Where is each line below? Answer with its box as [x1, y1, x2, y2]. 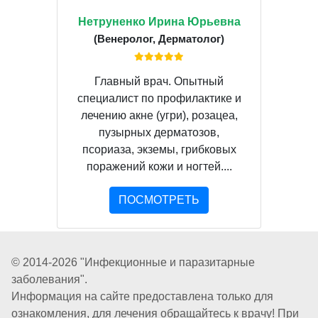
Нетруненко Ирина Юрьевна [77, 15, 241, 28]
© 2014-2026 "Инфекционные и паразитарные [11, 256, 255, 268]
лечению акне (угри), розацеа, [80, 109, 238, 121]
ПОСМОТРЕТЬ [119, 193, 199, 206]
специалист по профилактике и [77, 92, 241, 104]
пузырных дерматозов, [99, 126, 219, 138]
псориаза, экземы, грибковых [82, 143, 236, 155]
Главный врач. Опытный [94, 75, 224, 87]
